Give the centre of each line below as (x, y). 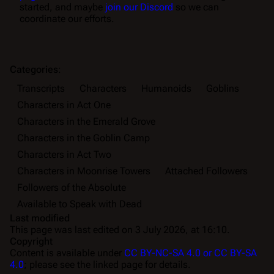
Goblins (223, 88)
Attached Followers (206, 171)
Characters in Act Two (64, 154)
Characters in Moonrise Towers (84, 171)
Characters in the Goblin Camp (83, 138)
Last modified (40, 218)
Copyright (31, 241)
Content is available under (67, 253)
